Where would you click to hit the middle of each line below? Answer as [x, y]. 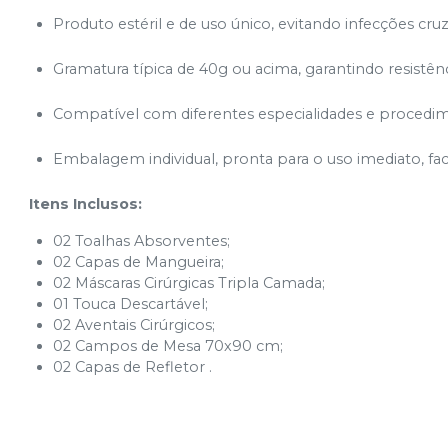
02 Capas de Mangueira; [139, 262]
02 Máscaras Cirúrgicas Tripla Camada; [189, 283]
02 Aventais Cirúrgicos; [134, 325]
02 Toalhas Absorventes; [142, 241]
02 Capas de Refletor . [133, 367]
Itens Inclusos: [86, 204]
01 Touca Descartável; [131, 304]
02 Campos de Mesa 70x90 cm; [168, 346]
